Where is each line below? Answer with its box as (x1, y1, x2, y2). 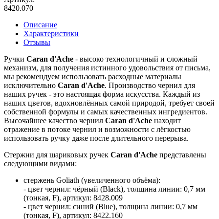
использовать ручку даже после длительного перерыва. (4, 133, 191, 142)
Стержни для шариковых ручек (4, 150, 109, 159)
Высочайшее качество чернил (4, 116, 105, 125)
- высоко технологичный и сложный (73, 54, 197, 63)
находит (154, 116, 181, 125)
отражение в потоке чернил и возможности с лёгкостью (4, 125, 191, 133)
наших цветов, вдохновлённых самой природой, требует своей (4, 98, 215, 107)
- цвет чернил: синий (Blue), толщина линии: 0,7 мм (23, 202, 197, 211)
